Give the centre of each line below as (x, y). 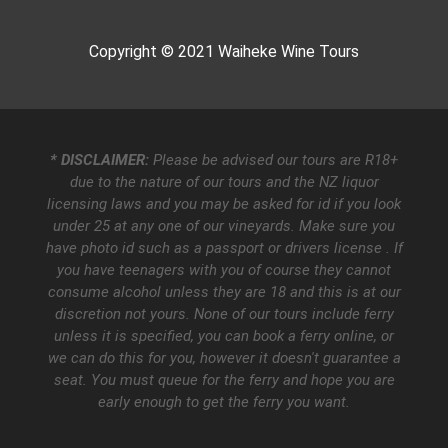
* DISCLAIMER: (99, 159)
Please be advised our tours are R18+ (273, 159)
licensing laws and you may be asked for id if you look (224, 203)
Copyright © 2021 (153, 52)
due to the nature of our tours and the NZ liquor (224, 181)
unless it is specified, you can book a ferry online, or (224, 335)
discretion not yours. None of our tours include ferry (224, 313)
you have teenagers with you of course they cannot (224, 269)
